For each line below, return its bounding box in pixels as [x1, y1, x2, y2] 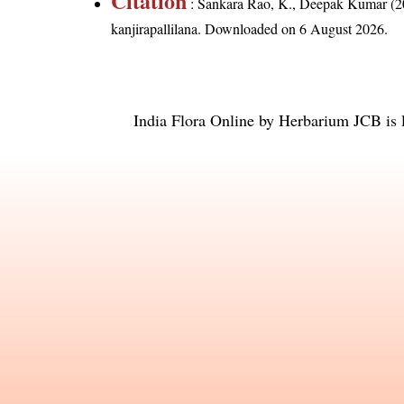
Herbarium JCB [279, 108, 381, 131]
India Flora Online [133, 108, 254, 131]
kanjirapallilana [111, 18, 198, 38]
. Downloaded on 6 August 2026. [197, 18, 389, 38]
